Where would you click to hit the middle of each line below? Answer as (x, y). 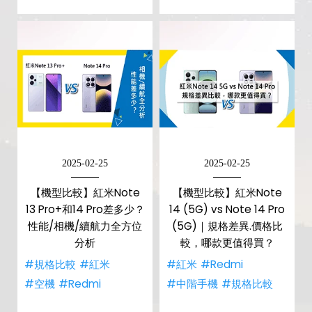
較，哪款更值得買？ (227, 243)
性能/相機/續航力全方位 (85, 226)
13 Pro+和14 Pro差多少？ (85, 209)
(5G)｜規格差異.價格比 (227, 226)
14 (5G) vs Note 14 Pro (227, 209)
